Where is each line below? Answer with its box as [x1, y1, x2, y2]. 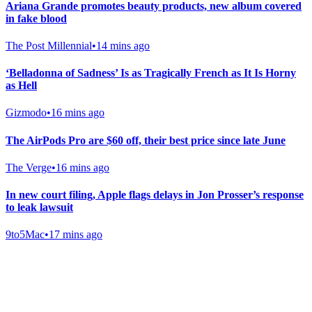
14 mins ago [96, 39, 150, 52]
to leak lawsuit [6, 201, 73, 214]
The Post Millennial [6, 39, 92, 52]
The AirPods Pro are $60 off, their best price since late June [6, 134, 286, 146]
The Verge [6, 161, 52, 173]
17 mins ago [49, 228, 102, 241]
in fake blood [6, 12, 67, 24]
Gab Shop [6, 283, 64, 299]
